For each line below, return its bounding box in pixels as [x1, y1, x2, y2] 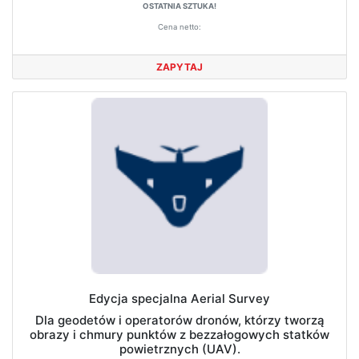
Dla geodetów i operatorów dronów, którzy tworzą [34, 313, 325, 328]
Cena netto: [158, 22, 201, 31]
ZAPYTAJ [156, 60, 203, 73]
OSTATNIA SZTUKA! [143, 2, 216, 10]
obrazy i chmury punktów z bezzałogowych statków [30, 327, 329, 342]
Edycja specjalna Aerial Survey [89, 291, 270, 306]
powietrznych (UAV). [119, 341, 240, 357]
